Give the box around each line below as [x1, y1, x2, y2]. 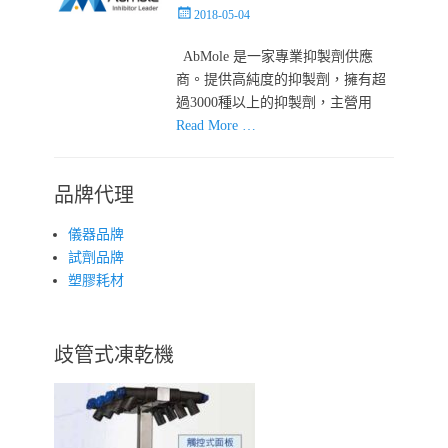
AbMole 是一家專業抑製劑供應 [176, 48, 374, 64]
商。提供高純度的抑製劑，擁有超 [176, 71, 387, 87]
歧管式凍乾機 [54, 343, 174, 366]
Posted [175, 5, 208, 20]
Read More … [176, 117, 257, 133]
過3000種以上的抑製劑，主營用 [176, 94, 373, 110]
